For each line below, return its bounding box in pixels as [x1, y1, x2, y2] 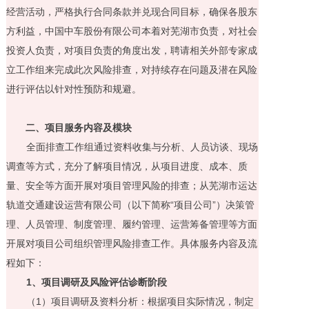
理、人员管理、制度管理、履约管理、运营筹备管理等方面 [6, 218, 257, 230]
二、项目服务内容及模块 [25, 121, 132, 133]
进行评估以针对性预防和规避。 [6, 83, 141, 94]
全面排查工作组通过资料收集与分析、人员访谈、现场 [26, 141, 259, 152]
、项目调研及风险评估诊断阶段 [32, 276, 168, 288]
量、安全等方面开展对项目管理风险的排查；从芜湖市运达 [6, 179, 257, 191]
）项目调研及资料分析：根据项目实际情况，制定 [41, 295, 255, 307]
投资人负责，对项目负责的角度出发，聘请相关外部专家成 [6, 44, 257, 56]
